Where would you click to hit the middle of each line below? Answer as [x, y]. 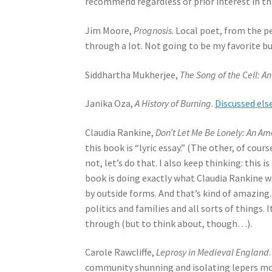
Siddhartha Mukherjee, [133, 74]
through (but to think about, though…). [169, 223]
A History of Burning [173, 104]
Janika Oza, [110, 104]
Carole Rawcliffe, [121, 252]
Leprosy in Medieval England [213, 252]
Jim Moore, [110, 30]
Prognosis [153, 30]
